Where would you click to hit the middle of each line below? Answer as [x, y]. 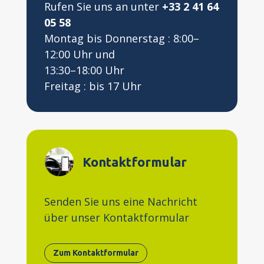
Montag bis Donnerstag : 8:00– [121, 38]
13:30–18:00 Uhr [84, 70]
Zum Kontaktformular [95, 253]
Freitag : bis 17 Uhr [93, 86]
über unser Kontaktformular [116, 217]
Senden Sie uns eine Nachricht [121, 202]
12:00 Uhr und [79, 54]
